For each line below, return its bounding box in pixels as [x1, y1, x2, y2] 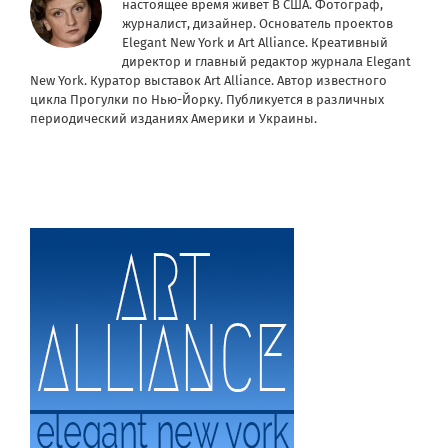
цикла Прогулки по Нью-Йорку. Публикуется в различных [30, 92, 384, 108]
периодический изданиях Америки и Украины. [30, 111, 317, 127]
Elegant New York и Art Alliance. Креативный [122, 35, 388, 51]
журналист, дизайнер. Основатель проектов [122, 16, 393, 32]
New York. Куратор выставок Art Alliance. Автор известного [30, 73, 387, 89]
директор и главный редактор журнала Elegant [122, 54, 411, 70]
